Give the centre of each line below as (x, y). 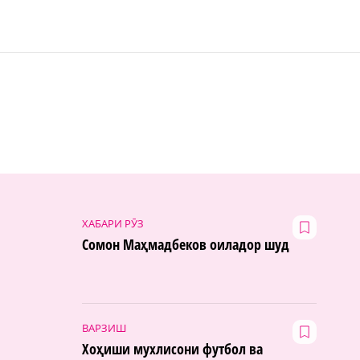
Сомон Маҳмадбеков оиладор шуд (186, 245)
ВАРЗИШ (104, 328)
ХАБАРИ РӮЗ (113, 224)
